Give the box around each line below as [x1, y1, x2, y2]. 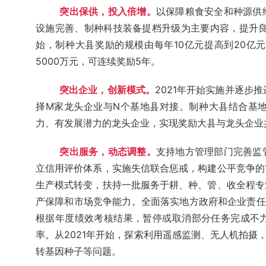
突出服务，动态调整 [59, 145, 147, 157]
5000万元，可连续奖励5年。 [36, 55, 160, 67]
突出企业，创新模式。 [59, 84, 156, 96]
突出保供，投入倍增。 [59, 5, 156, 17]
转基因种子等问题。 [36, 245, 121, 257]
